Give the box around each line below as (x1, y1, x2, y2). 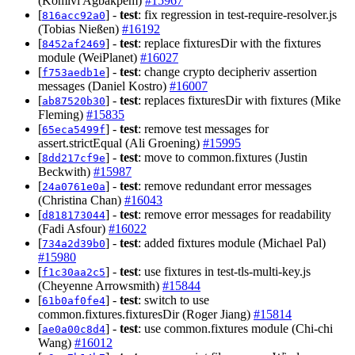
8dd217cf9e (42, 151, 105, 164)
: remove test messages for (138, 121, 269, 136)
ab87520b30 (42, 94, 105, 107)
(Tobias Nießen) (38, 21, 122, 36)
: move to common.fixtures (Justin (138, 150, 307, 164)
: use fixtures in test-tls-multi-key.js (138, 264, 311, 278)
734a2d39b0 (42, 237, 105, 250)
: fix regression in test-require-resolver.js (138, 7, 337, 21)
